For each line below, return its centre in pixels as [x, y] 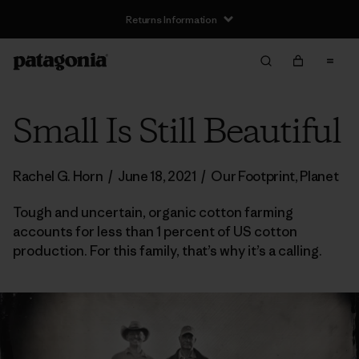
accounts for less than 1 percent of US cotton [155, 232]
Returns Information [171, 19]
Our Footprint [253, 176]
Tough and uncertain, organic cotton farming [153, 212]
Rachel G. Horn [59, 176]
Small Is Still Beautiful [177, 133]
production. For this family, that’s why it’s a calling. [167, 251]
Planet [319, 176]
